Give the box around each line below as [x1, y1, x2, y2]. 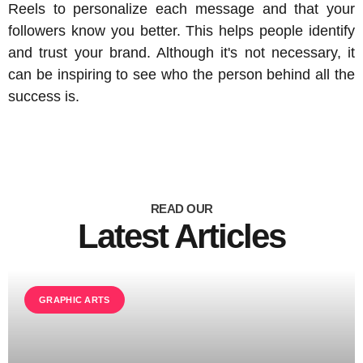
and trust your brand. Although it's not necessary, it [8, 44, 355, 61]
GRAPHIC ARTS [39, 294, 110, 305]
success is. [8, 88, 79, 105]
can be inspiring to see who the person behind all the [8, 66, 355, 83]
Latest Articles [78, 216, 285, 255]
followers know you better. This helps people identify [8, 22, 355, 39]
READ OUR [150, 201, 213, 216]
